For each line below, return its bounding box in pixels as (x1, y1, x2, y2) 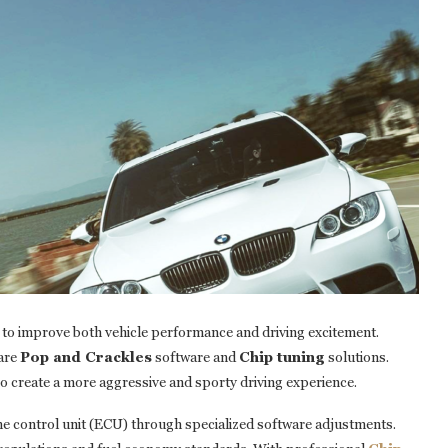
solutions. (325, 349, 389, 366)
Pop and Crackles (20, 349, 152, 366)
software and (152, 349, 239, 366)
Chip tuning (239, 349, 325, 366)
